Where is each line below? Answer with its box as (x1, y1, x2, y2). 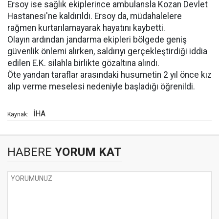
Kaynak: (7, 111, 28, 118)
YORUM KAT (52, 145, 122, 159)
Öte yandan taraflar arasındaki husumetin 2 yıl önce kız (7, 70, 212, 80)
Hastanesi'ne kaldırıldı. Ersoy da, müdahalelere (7, 11, 182, 21)
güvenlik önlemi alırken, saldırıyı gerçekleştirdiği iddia (7, 46, 207, 56)
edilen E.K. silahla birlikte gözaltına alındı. (7, 58, 159, 68)
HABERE (7, 145, 52, 159)
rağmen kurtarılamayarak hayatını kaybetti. (7, 23, 165, 33)
